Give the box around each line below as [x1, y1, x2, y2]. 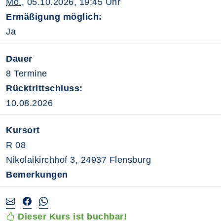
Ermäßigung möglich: [6, 12, 102, 22]
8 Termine [6, 69, 47, 78]
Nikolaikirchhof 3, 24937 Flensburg [6, 155, 151, 165]
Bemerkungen [6, 170, 68, 180]
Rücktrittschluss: [6, 83, 83, 93]
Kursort [6, 125, 40, 135]
